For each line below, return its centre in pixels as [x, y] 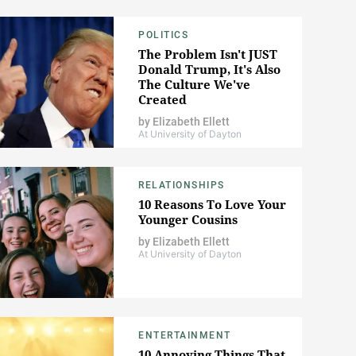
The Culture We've [194, 85]
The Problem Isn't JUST [208, 54]
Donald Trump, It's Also [209, 70]
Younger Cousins [188, 220]
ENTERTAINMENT [185, 336]
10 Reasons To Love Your [212, 205]
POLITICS [163, 35]
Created [163, 100]
